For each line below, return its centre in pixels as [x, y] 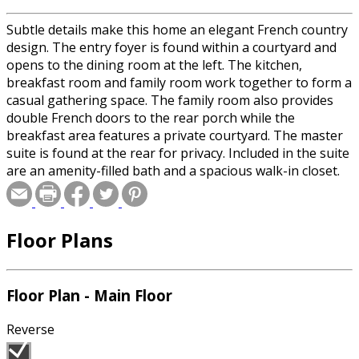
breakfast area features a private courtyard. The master [175, 135]
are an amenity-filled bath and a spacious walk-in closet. [173, 170]
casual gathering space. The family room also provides [170, 100]
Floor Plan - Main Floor [89, 296]
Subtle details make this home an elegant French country [177, 29]
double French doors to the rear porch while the [151, 117]
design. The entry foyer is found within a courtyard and [171, 47]
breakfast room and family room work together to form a [179, 82]
